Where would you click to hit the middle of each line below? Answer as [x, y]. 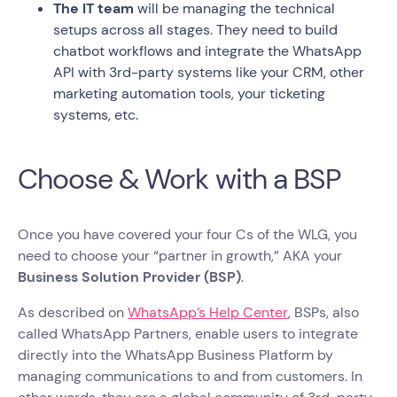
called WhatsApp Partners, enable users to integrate [188, 333]
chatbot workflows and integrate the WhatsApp [207, 51]
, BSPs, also [323, 312]
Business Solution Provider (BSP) [129, 276]
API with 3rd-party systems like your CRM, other [209, 72]
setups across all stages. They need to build [195, 29]
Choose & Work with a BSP [179, 179]
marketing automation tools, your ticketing [189, 93]
